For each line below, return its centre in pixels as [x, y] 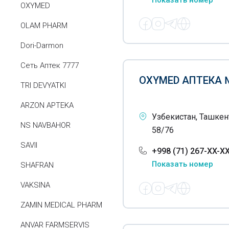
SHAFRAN [37, 165]
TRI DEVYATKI [43, 85]
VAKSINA [35, 185]
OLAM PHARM [44, 26]
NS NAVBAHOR [45, 125]
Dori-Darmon [42, 45]
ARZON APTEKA [47, 105]
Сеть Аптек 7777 [50, 65]
